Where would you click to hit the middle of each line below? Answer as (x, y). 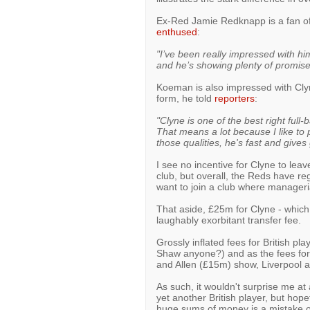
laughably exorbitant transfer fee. (228, 220)
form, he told (185, 98)
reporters (234, 98)
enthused (176, 32)
